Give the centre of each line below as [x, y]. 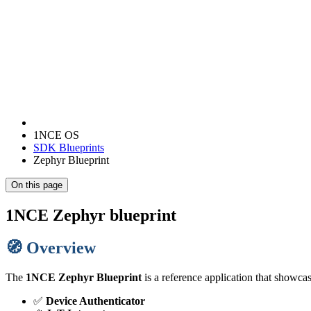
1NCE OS [56, 135]
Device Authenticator [95, 301]
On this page [37, 185]
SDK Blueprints [69, 148]
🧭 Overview [51, 247]
